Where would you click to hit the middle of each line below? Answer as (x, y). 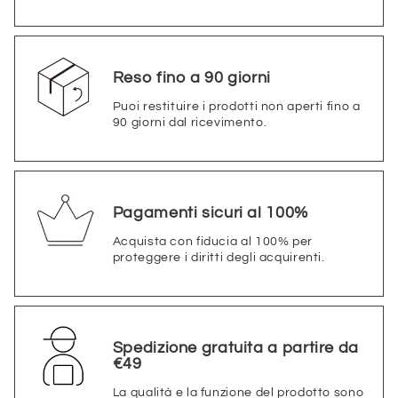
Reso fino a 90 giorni (191, 77)
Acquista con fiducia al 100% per (212, 241)
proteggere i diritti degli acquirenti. (219, 257)
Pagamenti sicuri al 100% (210, 212)
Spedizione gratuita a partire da (235, 347)
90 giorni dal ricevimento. (190, 122)
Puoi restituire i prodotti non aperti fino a (236, 106)
